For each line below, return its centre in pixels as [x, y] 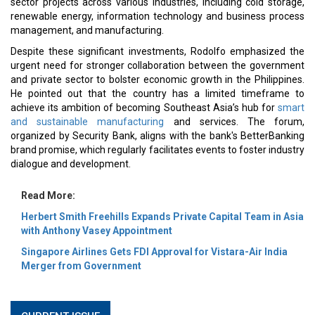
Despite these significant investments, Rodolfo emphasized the [157, 51]
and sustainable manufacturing [88, 122]
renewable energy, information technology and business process [157, 16]
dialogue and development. [71, 164]
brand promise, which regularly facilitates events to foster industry [157, 150]
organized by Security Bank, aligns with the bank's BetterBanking [157, 136]
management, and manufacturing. [88, 30]
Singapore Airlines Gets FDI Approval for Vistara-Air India [154, 252]
